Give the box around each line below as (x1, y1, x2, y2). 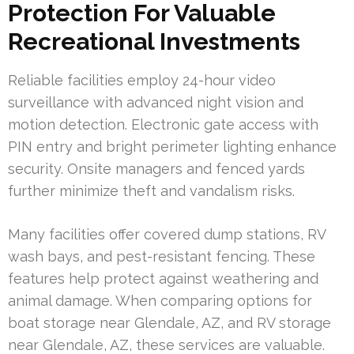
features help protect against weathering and (8, 269, 318, 287)
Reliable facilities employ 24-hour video (8, 71, 276, 88)
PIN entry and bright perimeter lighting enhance (8, 137, 337, 155)
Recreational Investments (8, 27, 300, 55)
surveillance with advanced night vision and (8, 93, 303, 111)
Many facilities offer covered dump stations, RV (8, 225, 326, 243)
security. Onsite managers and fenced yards (8, 160, 305, 177)
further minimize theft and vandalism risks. (8, 182, 295, 199)
